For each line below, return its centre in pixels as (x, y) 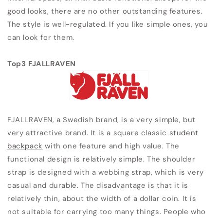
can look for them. (41, 37)
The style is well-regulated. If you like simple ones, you (108, 24)
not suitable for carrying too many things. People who (107, 212)
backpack (25, 146)
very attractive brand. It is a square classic (88, 133)
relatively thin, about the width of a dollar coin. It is (102, 199)
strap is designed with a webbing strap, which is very (106, 172)
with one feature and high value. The (111, 146)
